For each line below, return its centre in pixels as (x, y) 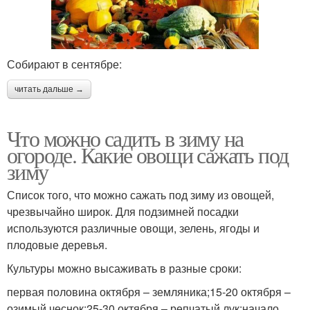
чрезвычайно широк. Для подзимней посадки (123, 212)
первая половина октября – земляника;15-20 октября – (149, 292)
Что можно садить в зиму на (125, 138)
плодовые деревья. (57, 245)
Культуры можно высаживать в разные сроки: (124, 268)
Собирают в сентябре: (64, 64)
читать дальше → (49, 90)
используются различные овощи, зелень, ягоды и (133, 228)
